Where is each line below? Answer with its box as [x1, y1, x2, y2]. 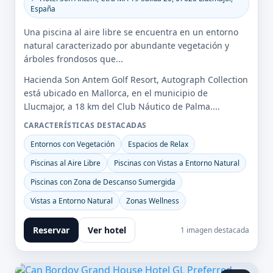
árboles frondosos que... [24, 53, 123, 65]
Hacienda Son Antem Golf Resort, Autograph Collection [24, 74, 248, 85]
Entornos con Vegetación [30, 139, 115, 149]
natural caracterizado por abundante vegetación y [24, 40, 229, 51]
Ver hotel [88, 224, 126, 236]
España [30, 4, 55, 14]
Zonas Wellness [126, 196, 179, 206]
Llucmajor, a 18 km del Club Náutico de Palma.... [24, 101, 220, 112]
